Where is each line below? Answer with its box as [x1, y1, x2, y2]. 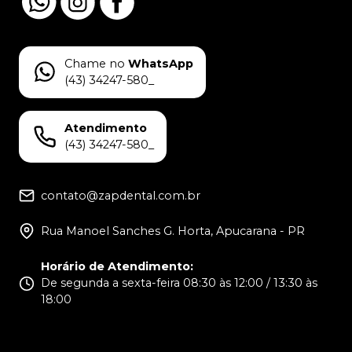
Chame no [64, 56, 125, 71]
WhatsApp [128, 56, 193, 71]
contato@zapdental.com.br [41, 188, 200, 203]
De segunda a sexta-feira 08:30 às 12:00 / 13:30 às [41, 275, 317, 290]
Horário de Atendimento [41, 258, 190, 273]
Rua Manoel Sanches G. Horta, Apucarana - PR [41, 223, 305, 238]
